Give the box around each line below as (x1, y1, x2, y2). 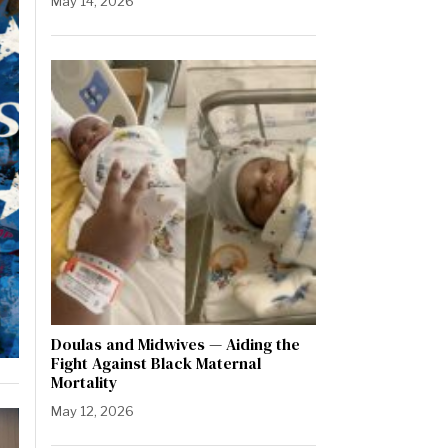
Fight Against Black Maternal (51, 352, 261, 375)
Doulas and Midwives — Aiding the (51, 333, 300, 356)
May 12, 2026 (51, 403, 134, 420)
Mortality (51, 371, 118, 394)
